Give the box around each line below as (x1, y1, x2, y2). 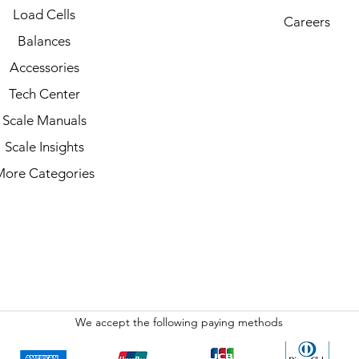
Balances (18, 33, 71, 50)
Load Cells (13, 6, 75, 23)
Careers (284, 14, 330, 30)
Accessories (9, 59, 79, 76)
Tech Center (8, 86, 80, 103)
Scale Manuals (2, 112, 87, 129)
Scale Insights (4, 139, 84, 155)
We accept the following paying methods (75, 315, 283, 330)
